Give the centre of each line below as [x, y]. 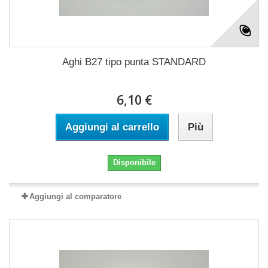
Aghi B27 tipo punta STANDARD [134, 62]
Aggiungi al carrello [112, 127]
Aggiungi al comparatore [75, 197]
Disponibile [134, 163]
